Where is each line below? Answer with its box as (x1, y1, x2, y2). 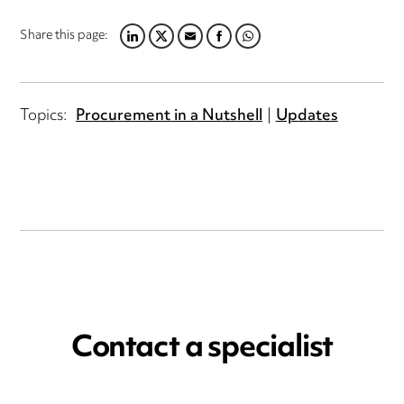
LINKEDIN (100, 31, 171, 62)
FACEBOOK (187, 31, 271, 62)
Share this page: (20, 23, 109, 49)
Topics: (20, 101, 68, 133)
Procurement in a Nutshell (75, 101, 262, 133)
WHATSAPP (216, 31, 303, 62)
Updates (275, 101, 338, 133)
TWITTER (129, 31, 199, 62)
